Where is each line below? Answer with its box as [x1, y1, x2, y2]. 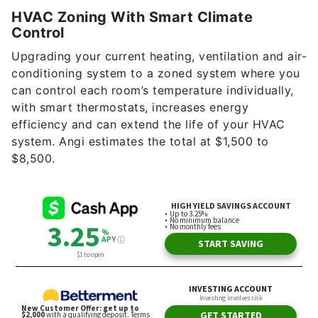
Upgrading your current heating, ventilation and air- [11, 49, 307, 64]
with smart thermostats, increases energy [11, 100, 248, 115]
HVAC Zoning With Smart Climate [11, 9, 253, 26]
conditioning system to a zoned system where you [11, 66, 300, 81]
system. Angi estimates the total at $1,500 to [11, 134, 269, 149]
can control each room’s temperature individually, [11, 83, 294, 98]
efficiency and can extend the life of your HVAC [11, 117, 285, 132]
